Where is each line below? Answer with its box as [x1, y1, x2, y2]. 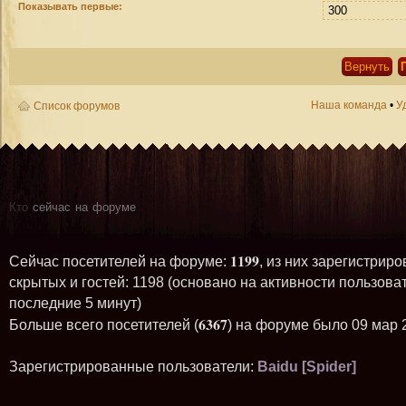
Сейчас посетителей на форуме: [9, 254, 230, 269]
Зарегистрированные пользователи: [9, 359, 257, 374]
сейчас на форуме [28, 198, 136, 213]
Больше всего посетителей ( [9, 317, 198, 333]
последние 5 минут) [9, 295, 141, 311]
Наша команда [311, 99, 387, 111]
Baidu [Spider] [257, 359, 356, 374]
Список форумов [34, 100, 120, 112]
